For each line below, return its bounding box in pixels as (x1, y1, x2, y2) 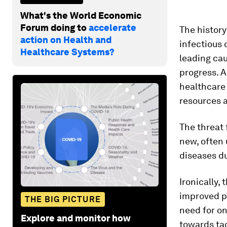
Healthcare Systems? (20, 46, 115, 57)
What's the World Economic (20, 10, 141, 21)
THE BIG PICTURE (25, 194, 101, 204)
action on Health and (20, 34, 111, 45)
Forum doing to (20, 22, 89, 33)
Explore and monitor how (21, 212, 131, 223)
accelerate (89, 22, 136, 33)
